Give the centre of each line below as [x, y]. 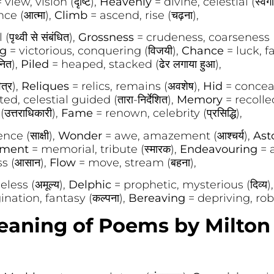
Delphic [91, 185]
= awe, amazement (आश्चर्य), [177, 135]
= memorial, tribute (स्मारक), [104, 149]
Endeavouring [218, 149]
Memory [201, 100]
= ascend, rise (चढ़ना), [144, 15]
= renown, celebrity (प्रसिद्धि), [169, 113]
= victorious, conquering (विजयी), [95, 50]
